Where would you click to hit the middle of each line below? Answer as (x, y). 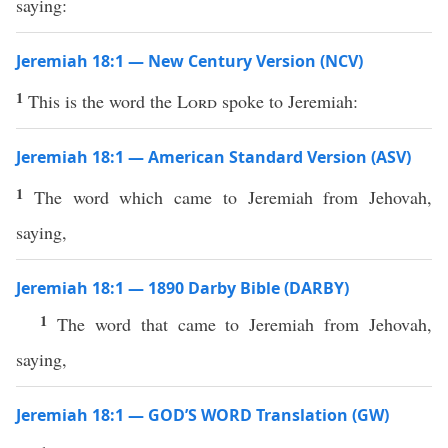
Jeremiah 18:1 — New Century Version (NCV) (189, 61)
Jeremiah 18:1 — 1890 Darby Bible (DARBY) (182, 288)
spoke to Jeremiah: (287, 101)
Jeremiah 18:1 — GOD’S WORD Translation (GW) (202, 415)
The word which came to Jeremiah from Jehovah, (232, 197)
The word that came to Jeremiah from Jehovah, (244, 324)
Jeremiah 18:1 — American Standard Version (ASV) (213, 157)
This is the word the (102, 101)
